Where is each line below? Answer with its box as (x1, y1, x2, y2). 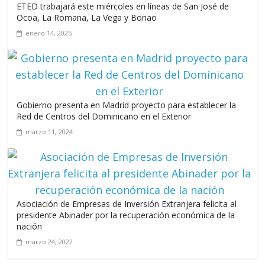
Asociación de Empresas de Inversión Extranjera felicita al (17, 198, 237, 209)
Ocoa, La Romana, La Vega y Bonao (17, 11, 157, 23)
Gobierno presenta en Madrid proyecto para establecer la (17, 99, 237, 111)
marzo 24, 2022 (25, 237, 73, 246)
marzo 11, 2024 (25, 127, 73, 136)
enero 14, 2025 (25, 28, 72, 37)
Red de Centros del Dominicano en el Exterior (17, 110, 192, 122)
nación (17, 220, 43, 232)
